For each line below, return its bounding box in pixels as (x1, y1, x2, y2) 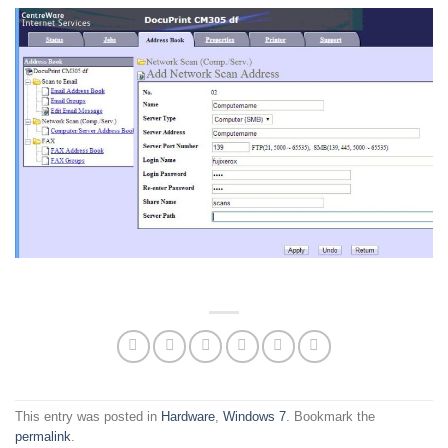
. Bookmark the (286, 409, 375, 425)
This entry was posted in (15, 409, 161, 425)
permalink (15, 429, 71, 445)
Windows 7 (223, 409, 286, 425)
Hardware (161, 409, 215, 425)
